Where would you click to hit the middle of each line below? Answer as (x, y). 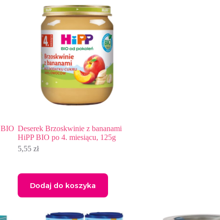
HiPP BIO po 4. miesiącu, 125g (67, 137)
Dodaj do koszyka (63, 186)
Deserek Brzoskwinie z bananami (69, 129)
